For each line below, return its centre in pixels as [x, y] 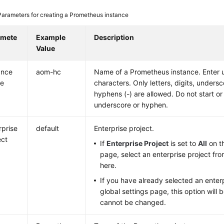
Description [114, 37]
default [48, 128]
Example [51, 37]
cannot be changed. [133, 202]
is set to [183, 143]
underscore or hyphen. [131, 105]
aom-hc [49, 72]
